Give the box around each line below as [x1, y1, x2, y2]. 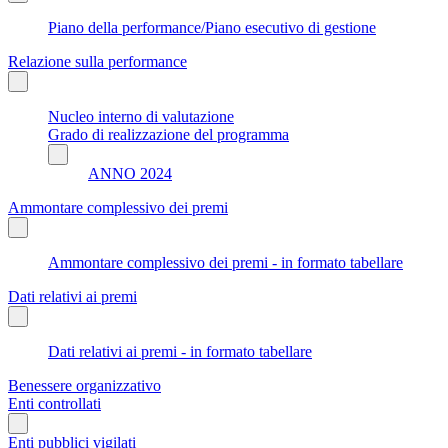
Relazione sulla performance [8, 52, 187, 70]
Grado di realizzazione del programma [48, 125, 289, 143]
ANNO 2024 [88, 164, 172, 182]
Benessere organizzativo [8, 376, 161, 394]
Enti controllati [8, 394, 101, 412]
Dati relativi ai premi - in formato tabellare [48, 342, 312, 360]
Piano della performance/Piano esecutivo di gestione [48, 18, 376, 36]
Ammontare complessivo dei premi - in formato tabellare [48, 253, 403, 271]
